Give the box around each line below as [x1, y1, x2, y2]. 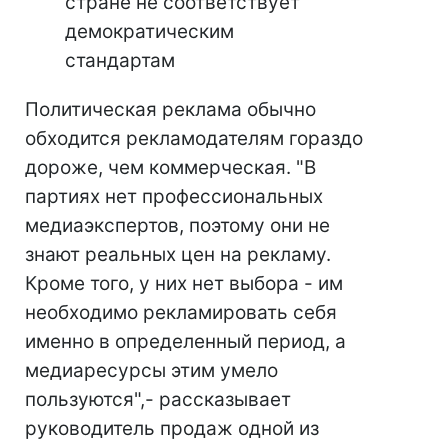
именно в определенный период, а [25, 330, 346, 353]
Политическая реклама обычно [25, 98, 316, 121]
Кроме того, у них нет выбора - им [25, 272, 343, 295]
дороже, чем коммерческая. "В [25, 156, 316, 179]
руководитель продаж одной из [25, 417, 319, 440]
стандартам [65, 49, 175, 72]
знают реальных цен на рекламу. [25, 243, 331, 266]
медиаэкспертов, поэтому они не [25, 214, 330, 237]
